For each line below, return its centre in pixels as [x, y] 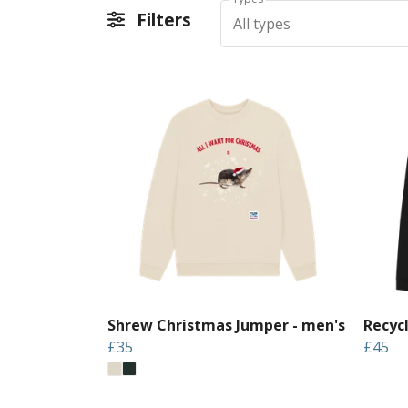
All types [261, 23]
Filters [162, 20]
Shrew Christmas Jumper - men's [226, 325]
